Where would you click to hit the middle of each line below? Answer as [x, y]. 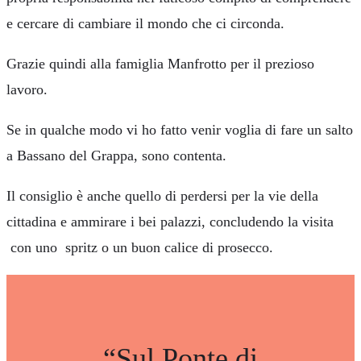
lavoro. [27, 89]
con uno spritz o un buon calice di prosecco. [140, 247]
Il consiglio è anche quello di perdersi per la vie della [162, 196]
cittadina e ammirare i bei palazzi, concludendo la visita [170, 222]
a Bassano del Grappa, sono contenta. [116, 156]
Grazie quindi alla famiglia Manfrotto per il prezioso [160, 64]
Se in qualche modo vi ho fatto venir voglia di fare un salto [180, 130]
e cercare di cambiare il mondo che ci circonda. [145, 23]
